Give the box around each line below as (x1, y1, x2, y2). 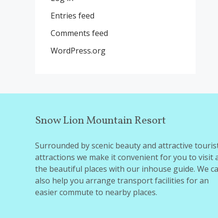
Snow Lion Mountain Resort (35, 113, 166, 128)
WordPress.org (51, 45, 106, 56)
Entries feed (51, 10, 94, 21)
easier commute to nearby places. (35, 187, 157, 198)
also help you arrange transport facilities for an (35, 175, 209, 186)
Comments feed (51, 28, 108, 38)
